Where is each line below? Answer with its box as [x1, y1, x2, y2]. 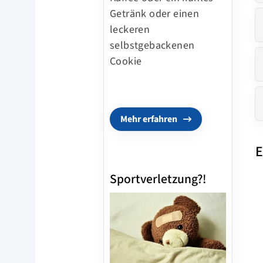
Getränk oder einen [110, 6, 200, 21]
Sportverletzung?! [110, 170, 207, 188]
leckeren [110, 22, 150, 37]
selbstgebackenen [110, 38, 195, 53]
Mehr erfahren [120, 112, 177, 126]
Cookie [110, 53, 142, 69]
